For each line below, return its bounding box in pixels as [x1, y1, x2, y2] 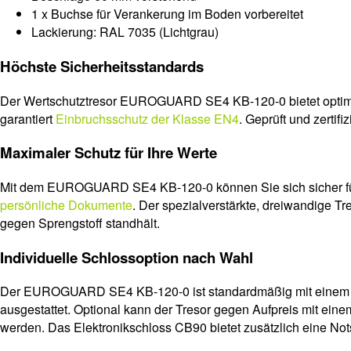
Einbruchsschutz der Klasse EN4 [56, 109, 239, 128]
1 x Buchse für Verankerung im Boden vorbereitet [31, 5, 303, 24]
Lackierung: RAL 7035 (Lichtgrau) [31, 23, 219, 42]
